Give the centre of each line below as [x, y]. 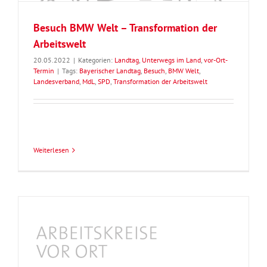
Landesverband [56, 82]
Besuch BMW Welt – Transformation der [125, 28]
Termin [44, 71]
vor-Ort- [216, 60]
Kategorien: [96, 60]
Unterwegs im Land [171, 60]
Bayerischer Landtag [110, 71]
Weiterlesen [51, 150]
